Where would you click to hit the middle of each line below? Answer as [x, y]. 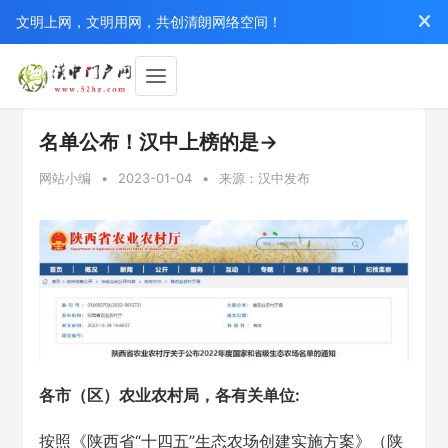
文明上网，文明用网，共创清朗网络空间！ [149, 21]
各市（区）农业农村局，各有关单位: [169, 394]
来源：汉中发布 [264, 178]
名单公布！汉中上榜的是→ [158, 142]
